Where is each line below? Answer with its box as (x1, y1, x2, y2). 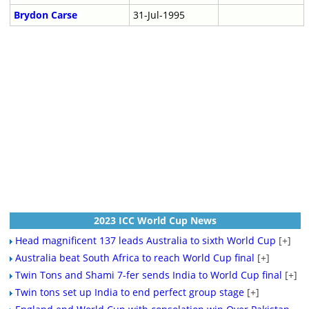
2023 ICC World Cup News (93, 214, 217, 228)
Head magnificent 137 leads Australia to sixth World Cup (14, 234, 276, 248)
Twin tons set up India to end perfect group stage (14, 286, 244, 299)
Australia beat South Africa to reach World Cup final (14, 251, 255, 265)
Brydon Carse (13, 8, 77, 22)
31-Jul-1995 (132, 8, 185, 22)
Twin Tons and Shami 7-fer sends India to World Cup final (14, 268, 282, 282)
